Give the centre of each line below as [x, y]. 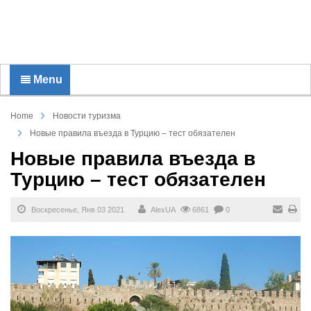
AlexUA [163, 210]
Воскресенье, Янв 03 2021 [77, 210]
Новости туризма [87, 116]
